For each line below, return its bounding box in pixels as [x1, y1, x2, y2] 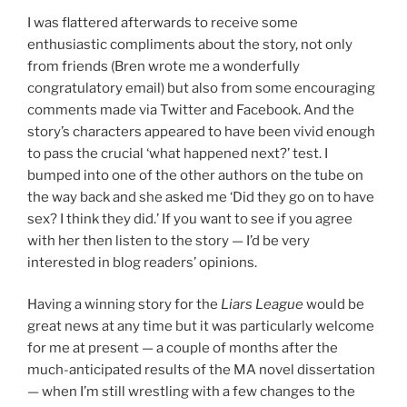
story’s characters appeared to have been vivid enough [27, 123, 375, 140]
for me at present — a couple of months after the [27, 340, 338, 357]
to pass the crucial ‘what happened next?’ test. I [27, 144, 328, 162]
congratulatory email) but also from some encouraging [27, 79, 375, 96]
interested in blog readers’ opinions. [27, 253, 257, 271]
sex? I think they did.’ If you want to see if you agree [27, 210, 352, 227]
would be [306, 296, 364, 313]
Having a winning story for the [27, 296, 221, 313]
